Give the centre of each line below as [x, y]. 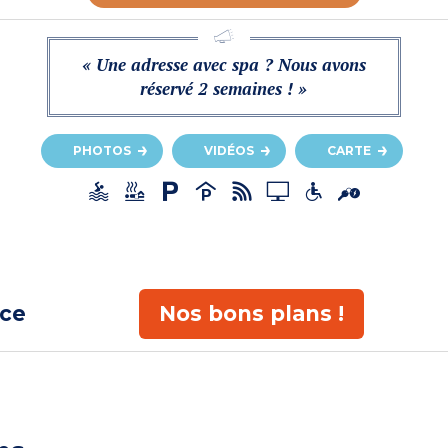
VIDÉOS [228, 151]
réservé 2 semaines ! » [224, 89]
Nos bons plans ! [251, 313]
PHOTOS [101, 151]
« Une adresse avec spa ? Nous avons [223, 65]
